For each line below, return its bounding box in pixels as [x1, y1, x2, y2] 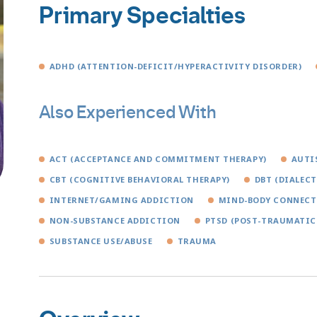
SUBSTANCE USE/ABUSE [49, 236, 153, 247]
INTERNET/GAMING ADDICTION [49, 195, 194, 206]
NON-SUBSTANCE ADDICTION [49, 215, 180, 226]
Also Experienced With [38, 101, 217, 125]
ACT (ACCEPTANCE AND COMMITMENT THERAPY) [49, 154, 267, 165]
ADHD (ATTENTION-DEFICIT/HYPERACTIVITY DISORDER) [49, 61, 302, 72]
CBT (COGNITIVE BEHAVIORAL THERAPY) [49, 174, 230, 185]
